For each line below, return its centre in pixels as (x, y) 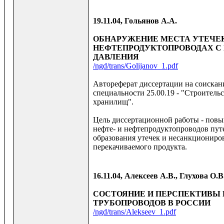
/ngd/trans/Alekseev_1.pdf (134, 212)
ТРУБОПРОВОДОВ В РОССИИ (152, 203)
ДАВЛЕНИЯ (116, 57)
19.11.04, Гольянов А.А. (135, 21)
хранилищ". (113, 102)
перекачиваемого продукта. (140, 147)
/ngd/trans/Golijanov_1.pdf (135, 66)
